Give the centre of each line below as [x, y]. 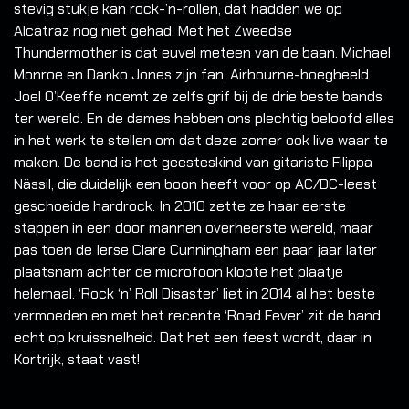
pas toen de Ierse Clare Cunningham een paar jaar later [195, 250]
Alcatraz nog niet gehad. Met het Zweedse [153, 31]
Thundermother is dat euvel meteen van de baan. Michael [202, 53]
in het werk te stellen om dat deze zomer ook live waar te [201, 141]
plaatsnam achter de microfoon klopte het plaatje [178, 272]
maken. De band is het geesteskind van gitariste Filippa [193, 163]
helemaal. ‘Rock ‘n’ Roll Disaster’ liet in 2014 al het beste [194, 294]
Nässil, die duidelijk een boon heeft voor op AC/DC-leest [195, 184]
